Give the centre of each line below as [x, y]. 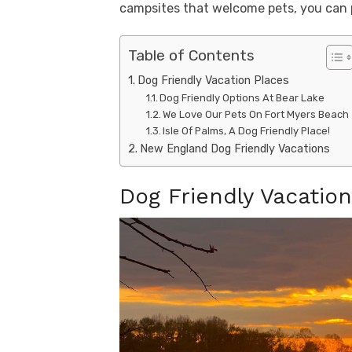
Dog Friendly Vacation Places [213, 80]
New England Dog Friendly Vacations [235, 148]
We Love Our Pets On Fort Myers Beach [256, 114]
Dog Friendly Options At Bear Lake [242, 98]
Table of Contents [191, 56]
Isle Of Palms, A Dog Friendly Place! [247, 131]
